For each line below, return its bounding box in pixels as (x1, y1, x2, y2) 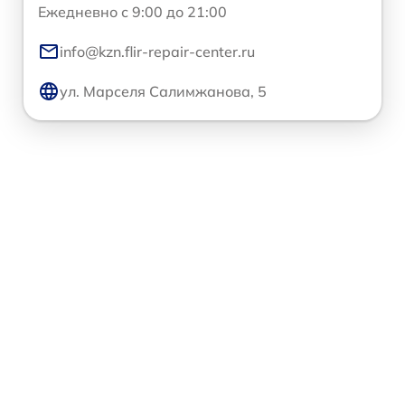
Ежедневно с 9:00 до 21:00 (38, 3, 227, 22)
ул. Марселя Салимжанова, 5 (60, 82, 267, 101)
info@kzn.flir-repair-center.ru (60, 42, 255, 61)
